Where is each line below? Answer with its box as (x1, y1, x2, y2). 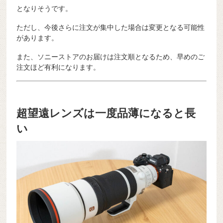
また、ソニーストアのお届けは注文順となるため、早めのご (16, 52, 205, 61)
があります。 (16, 33, 59, 42)
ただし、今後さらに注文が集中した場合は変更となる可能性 (16, 23, 205, 31)
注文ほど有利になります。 (16, 63, 101, 71)
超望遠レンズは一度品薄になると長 (16, 107, 196, 120)
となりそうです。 (16, 4, 73, 12)
